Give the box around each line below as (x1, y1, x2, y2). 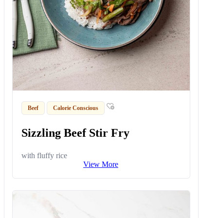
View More (83, 160, 118, 169)
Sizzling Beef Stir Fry (21, 127, 130, 140)
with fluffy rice (21, 151, 68, 160)
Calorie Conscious (53, 104, 99, 111)
